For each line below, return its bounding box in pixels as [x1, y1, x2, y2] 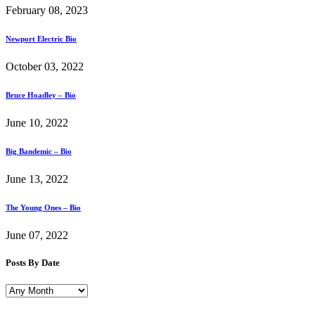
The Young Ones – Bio [6, 203, 81, 212]
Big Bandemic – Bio [6, 147, 72, 156]
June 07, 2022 [6, 229, 68, 242]
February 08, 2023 [6, 4, 88, 17]
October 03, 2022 [6, 60, 84, 73]
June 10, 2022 [6, 117, 68, 129]
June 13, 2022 [6, 173, 68, 186]
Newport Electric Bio [6, 34, 77, 44]
